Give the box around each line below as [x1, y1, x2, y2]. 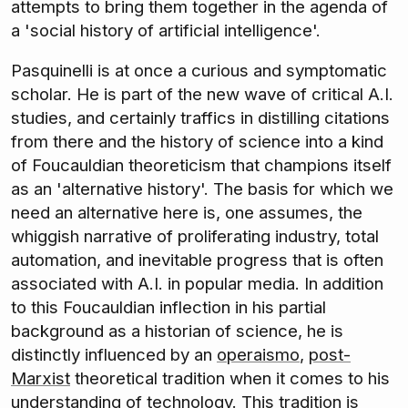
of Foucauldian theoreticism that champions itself [11, 155, 392, 177]
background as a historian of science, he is [11, 321, 343, 342]
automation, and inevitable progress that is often [11, 250, 383, 271]
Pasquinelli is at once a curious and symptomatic [11, 60, 387, 82]
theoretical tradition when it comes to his [70, 368, 390, 390]
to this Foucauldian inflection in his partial [11, 297, 326, 319]
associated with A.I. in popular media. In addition [11, 273, 383, 295]
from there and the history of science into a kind [11, 131, 383, 153]
